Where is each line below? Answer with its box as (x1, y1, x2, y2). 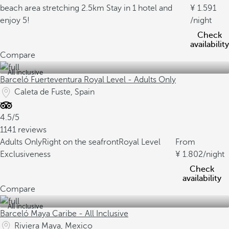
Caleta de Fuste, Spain (14, 87, 95, 97)
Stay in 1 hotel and (106, 4, 172, 13)
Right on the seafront (42, 138, 119, 147)
